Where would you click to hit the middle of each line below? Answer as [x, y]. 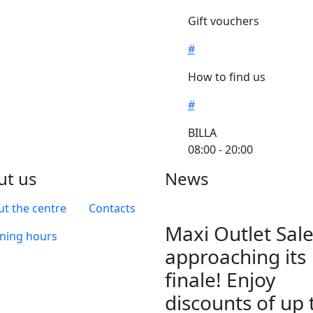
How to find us [226, 77]
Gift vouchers [223, 21]
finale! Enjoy [220, 279]
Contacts [112, 208]
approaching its [235, 256]
